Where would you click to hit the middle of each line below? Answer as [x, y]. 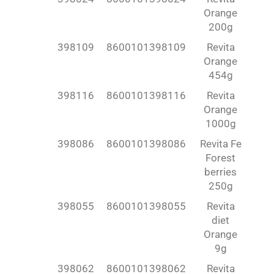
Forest [220, 158]
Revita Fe [220, 144]
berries [220, 172]
